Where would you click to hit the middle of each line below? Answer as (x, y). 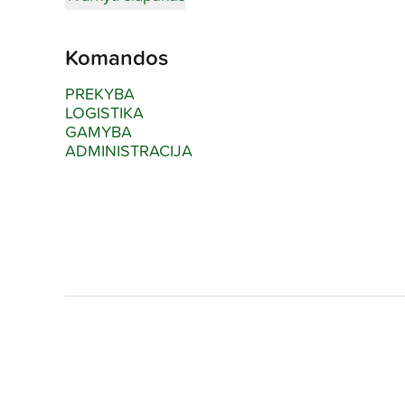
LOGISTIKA (104, 114)
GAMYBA (99, 133)
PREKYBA (100, 95)
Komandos (117, 59)
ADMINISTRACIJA (129, 152)
